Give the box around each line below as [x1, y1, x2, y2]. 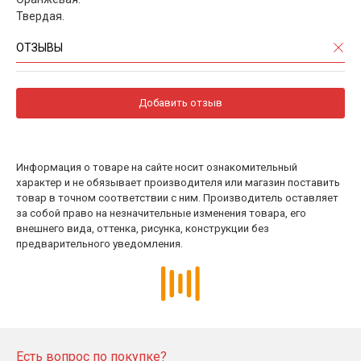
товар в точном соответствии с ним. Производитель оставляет [16, 191, 338, 204]
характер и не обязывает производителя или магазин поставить [16, 176, 340, 189]
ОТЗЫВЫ [16, 40, 63, 54]
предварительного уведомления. [16, 237, 183, 250]
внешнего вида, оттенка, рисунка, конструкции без [16, 222, 269, 234]
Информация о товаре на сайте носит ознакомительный [16, 160, 297, 173]
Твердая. [16, 9, 64, 23]
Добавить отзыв [139, 96, 222, 109]
